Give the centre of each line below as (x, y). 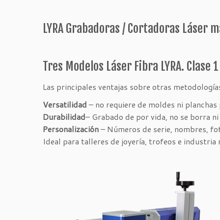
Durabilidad (64, 116)
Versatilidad (65, 104)
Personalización (71, 129)
